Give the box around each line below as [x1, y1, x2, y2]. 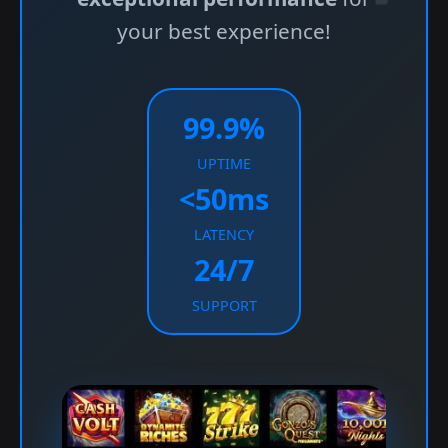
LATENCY [194, 225, 254, 244]
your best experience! [117, 17, 331, 45]
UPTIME [197, 154, 251, 173]
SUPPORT [191, 296, 257, 315]
